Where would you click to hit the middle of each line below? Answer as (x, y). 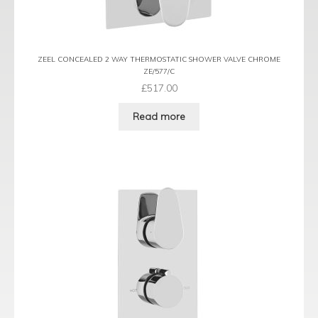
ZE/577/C (159, 72)
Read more (159, 117)
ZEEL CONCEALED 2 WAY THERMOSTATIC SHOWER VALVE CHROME (159, 59)
